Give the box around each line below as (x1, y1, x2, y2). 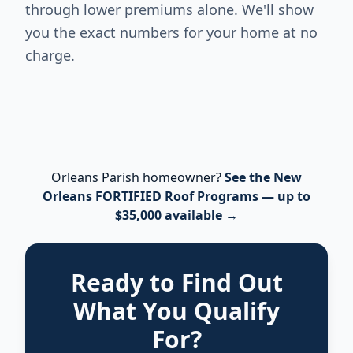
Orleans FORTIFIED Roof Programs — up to (43, 188, 310, 205)
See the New (225, 169, 302, 186)
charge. (25, 46, 75, 65)
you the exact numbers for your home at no (25, 23, 318, 42)
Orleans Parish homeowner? (51, 169, 221, 186)
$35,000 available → (115, 206, 238, 224)
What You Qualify (73, 295, 280, 327)
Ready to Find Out (70, 266, 283, 299)
